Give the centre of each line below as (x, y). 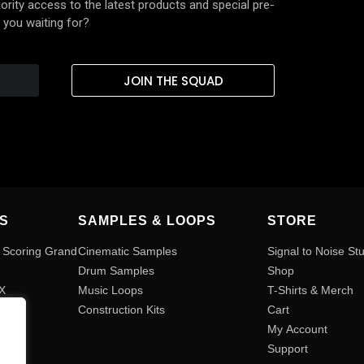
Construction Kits (122, 310)
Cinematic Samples (128, 251)
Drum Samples (117, 271)
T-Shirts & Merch (311, 290)
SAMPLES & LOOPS (147, 221)
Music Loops (111, 290)
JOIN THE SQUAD (173, 80)
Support (288, 349)
